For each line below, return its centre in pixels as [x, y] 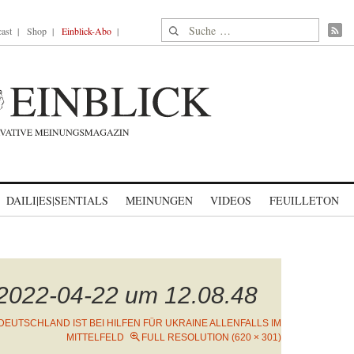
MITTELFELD [95, 337]
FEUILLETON [304, 200]
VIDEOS [231, 200]
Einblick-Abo [87, 31]
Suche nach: [192, 27]
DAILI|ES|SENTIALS [57, 200]
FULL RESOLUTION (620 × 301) [211, 337]
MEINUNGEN [159, 200]
